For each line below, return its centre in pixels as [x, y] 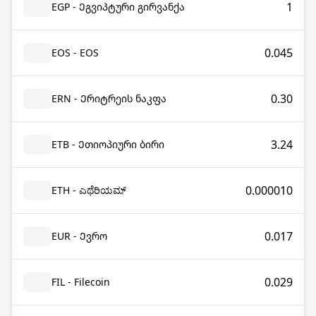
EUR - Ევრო [79, 236]
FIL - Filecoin [81, 282]
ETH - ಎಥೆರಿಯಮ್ [89, 190]
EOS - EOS [75, 53]
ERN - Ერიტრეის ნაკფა [109, 98]
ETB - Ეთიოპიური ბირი [108, 144]
